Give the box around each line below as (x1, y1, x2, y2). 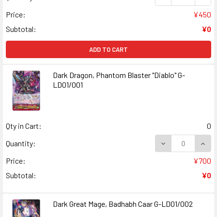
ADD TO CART (89, 45, 128, 53)
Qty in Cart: (6, 121, 42, 130)
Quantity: (6, 138, 36, 148)
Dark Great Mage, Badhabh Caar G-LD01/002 (52, 199, 193, 208)
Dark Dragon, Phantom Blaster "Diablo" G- (52, 70, 185, 79)
